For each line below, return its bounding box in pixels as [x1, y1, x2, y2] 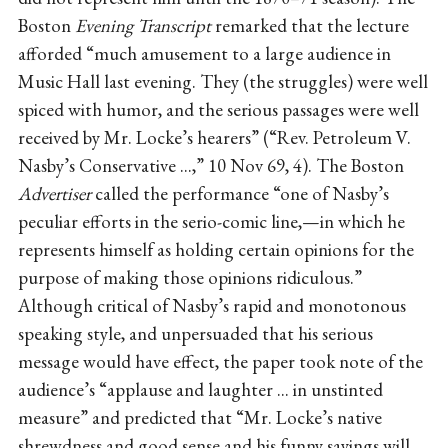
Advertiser [17, 181, 91, 207]
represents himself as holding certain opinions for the [17, 237, 414, 263]
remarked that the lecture [210, 13, 409, 39]
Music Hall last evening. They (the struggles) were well [17, 69, 428, 95]
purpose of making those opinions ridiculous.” [17, 265, 362, 291]
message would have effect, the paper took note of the [17, 349, 423, 375]
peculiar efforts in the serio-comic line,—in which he [17, 209, 405, 235]
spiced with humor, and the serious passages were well [17, 97, 419, 123]
